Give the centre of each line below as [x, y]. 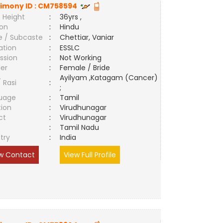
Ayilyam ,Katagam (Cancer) [109, 78]
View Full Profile [90, 155]
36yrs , [71, 17]
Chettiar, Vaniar [87, 37]
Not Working [81, 58]
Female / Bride [87, 68]
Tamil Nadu [80, 127]
